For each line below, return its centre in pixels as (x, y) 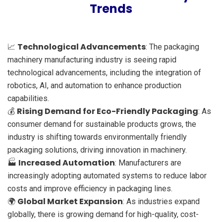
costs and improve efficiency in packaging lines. (90, 188)
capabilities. (28, 98)
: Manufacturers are (148, 163)
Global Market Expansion (70, 201)
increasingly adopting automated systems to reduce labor (107, 175)
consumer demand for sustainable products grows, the (102, 124)
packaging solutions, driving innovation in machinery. (97, 150)
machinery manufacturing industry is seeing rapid (92, 59)
